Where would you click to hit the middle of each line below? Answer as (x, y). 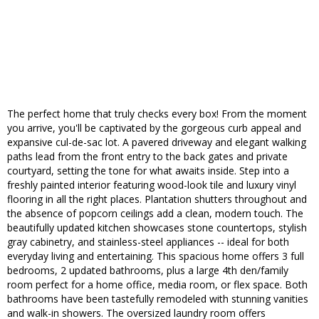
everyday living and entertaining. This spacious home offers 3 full (156, 256)
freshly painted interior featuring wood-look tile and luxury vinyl (152, 185)
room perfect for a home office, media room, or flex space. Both (157, 285)
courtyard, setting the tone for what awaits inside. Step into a (148, 171)
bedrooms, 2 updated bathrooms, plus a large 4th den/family (148, 271)
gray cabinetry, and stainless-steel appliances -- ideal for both (148, 242)
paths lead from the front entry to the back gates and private (147, 157)
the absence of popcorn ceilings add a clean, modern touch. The (155, 214)
